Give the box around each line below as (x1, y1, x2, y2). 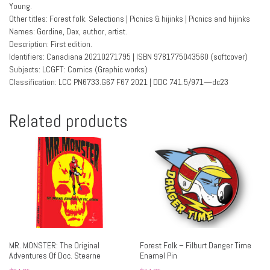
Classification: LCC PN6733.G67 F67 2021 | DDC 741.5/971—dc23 (9, 76, 228, 87)
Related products (9, 110, 128, 133)
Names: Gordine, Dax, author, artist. (9, 25, 127, 37)
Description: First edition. (9, 38, 92, 49)
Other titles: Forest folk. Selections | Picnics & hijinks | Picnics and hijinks (9, 13, 250, 24)
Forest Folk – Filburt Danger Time (140, 239, 252, 251)
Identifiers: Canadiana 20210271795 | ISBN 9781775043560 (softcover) (9, 51, 248, 62)
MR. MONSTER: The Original (9, 239, 99, 251)
